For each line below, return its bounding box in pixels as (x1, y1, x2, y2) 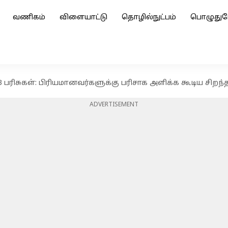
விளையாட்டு (60, 13, 107, 22)
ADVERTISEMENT (90, 101, 138, 108)
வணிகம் (13, 13, 45, 22)
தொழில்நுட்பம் (122, 13, 176, 22)
